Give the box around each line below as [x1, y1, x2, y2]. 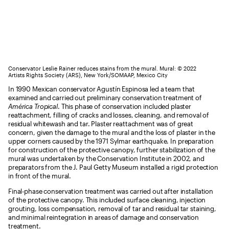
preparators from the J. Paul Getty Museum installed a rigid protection [8, 163, 218, 171]
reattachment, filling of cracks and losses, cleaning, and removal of [8, 111, 210, 119]
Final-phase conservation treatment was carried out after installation [8, 187, 214, 195]
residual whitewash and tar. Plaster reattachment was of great [8, 120, 194, 128]
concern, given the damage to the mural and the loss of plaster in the [8, 128, 216, 136]
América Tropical [8, 102, 58, 110]
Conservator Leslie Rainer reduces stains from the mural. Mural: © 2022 [8, 65, 196, 72]
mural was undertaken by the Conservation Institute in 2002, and [8, 154, 204, 163]
